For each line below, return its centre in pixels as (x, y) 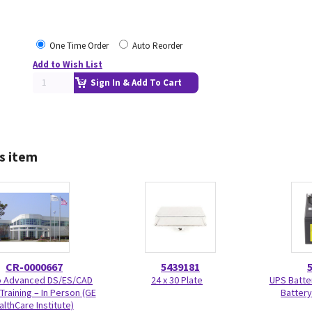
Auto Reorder (157, 46)
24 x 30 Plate (177, 280)
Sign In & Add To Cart (136, 83)
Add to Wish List (68, 64)
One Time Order (79, 46)
